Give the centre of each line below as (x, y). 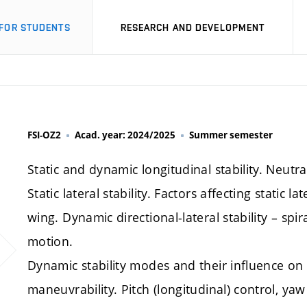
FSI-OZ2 (44, 135)
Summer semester (231, 135)
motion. (50, 241)
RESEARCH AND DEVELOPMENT (193, 27)
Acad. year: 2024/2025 (125, 135)
